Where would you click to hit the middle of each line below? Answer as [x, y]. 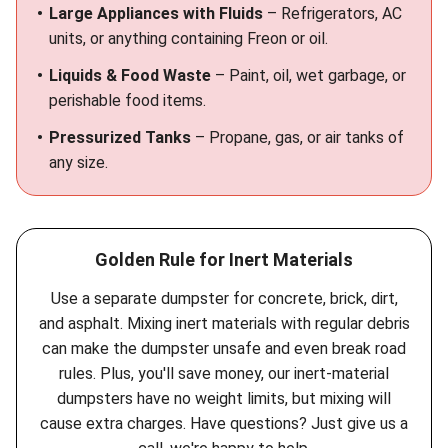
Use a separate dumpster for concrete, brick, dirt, [224, 298]
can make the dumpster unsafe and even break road [224, 348]
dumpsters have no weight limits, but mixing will [224, 398]
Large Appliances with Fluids [156, 13]
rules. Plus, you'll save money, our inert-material [224, 373]
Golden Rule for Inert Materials [224, 259]
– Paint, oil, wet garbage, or [308, 75]
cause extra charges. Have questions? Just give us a [224, 423]
